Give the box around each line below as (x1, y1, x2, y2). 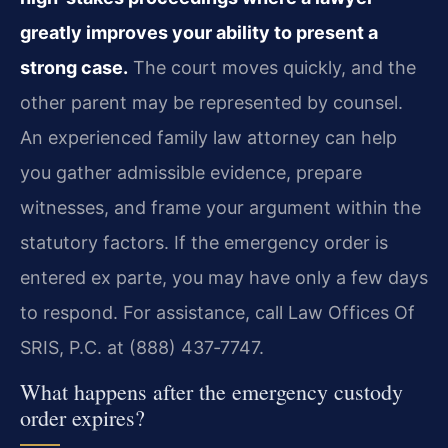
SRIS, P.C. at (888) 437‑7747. (20, 336, 264, 358)
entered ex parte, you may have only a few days (20, 266, 428, 288)
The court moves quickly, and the (128, 56, 416, 78)
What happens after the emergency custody (20, 377, 403, 407)
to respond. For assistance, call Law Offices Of (20, 301, 415, 323)
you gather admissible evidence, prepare (20, 161, 362, 183)
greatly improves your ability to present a (20, 21, 378, 43)
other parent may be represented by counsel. (20, 91, 403, 113)
